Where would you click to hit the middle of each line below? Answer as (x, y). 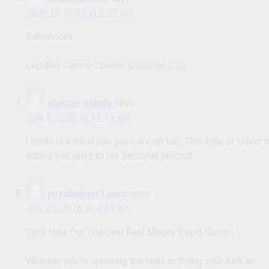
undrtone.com (157, 65)
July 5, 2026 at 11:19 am (78, 118)
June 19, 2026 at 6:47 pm (80, 13)
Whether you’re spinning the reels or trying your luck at (140, 261)
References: (50, 37)
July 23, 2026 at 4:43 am (78, 208)
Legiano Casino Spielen (77, 65)
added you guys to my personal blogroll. (110, 156)
